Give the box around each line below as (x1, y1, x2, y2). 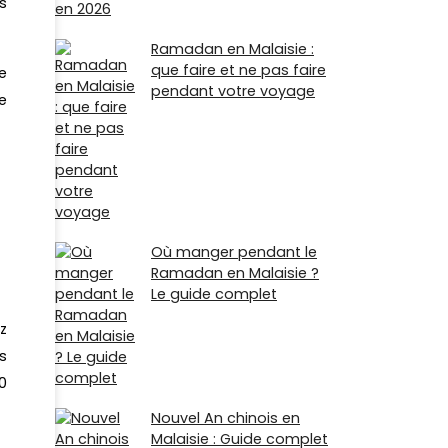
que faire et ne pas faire (151, 60, 326, 81)
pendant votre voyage (151, 81, 315, 102)
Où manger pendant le (151, 242, 317, 263)
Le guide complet (151, 284, 277, 305)
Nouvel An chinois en (151, 408, 300, 429)
